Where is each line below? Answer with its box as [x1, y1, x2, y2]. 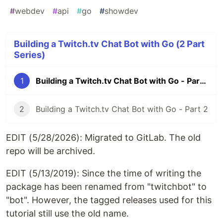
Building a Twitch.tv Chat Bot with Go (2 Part [14, 39, 205, 50]
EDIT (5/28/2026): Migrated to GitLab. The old [6, 132, 201, 143]
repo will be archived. [6, 146, 95, 157]
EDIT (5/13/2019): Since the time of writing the [6, 168, 201, 179]
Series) [14, 50, 45, 60]
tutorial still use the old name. [6, 208, 129, 219]
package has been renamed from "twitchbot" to [6, 181, 207, 192]
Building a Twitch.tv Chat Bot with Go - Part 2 [36, 104, 208, 114]
